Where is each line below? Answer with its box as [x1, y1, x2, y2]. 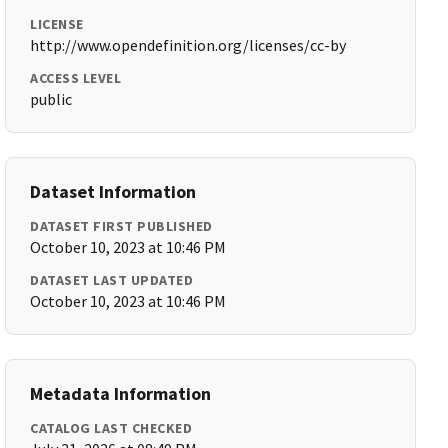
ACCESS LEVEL [30, 69, 122, 87]
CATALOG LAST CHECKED [30, 419, 193, 437]
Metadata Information [30, 382, 212, 405]
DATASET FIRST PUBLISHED [30, 217, 213, 235]
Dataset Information [30, 180, 197, 203]
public [30, 89, 73, 109]
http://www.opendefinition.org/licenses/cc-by [30, 35, 347, 55]
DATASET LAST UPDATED [30, 271, 194, 289]
